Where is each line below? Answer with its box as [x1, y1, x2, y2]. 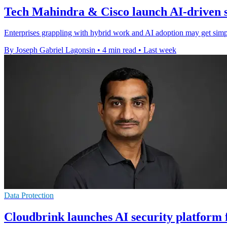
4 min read [102, 46, 136, 55]
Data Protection [4, 191, 54, 200]
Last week [143, 46, 176, 55]
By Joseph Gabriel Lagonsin [4, 46, 95, 55]
